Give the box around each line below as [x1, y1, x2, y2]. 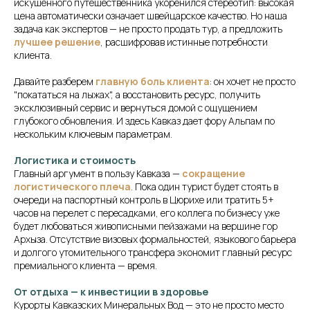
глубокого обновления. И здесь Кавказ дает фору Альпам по [14, 114, 275, 128]
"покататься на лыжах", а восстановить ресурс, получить [14, 88, 260, 102]
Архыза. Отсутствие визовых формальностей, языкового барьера [14, 232, 296, 246]
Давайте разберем [14, 75, 93, 89]
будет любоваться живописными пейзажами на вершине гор [14, 219, 277, 233]
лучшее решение [14, 35, 100, 49]
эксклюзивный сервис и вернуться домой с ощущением [14, 101, 257, 115]
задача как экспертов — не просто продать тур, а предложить [14, 22, 282, 36]
